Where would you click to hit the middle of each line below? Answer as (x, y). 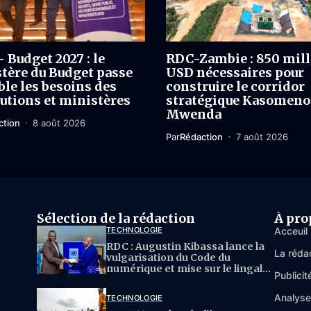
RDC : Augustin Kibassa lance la (185, 246)
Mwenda (194, 114)
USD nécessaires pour (235, 72)
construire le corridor (235, 86)
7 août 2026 (262, 136)
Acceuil (291, 230)
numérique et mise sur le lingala (187, 268)
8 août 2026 (59, 123)
